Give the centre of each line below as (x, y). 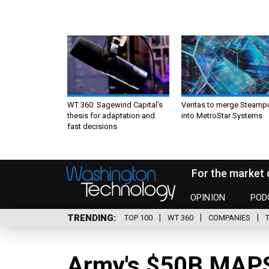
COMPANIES (229, 218)
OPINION (208, 198)
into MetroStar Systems (222, 115)
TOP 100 (138, 218)
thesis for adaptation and (111, 115)
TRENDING (90, 218)
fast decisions (92, 126)
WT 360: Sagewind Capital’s (115, 104)
